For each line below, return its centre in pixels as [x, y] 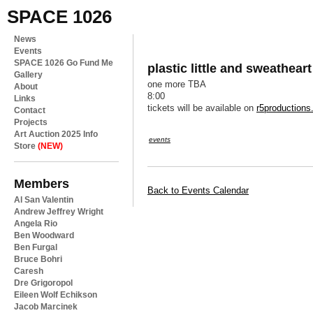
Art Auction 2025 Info [56, 134]
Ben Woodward [44, 235]
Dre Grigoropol [43, 283]
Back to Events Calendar [198, 191]
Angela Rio [36, 224]
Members [42, 183]
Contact [30, 110]
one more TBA [177, 85]
